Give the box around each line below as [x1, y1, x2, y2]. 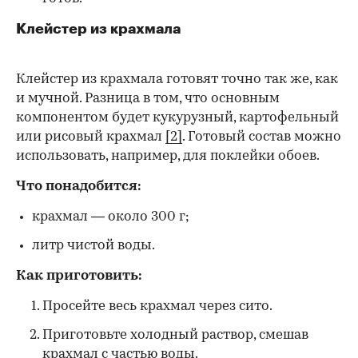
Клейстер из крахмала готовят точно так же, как [16, 72, 338, 86]
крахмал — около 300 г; [32, 209, 189, 224]
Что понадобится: [16, 179, 141, 193]
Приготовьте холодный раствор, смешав [42, 328, 308, 342]
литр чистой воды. [32, 238, 155, 253]
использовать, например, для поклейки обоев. [16, 149, 320, 163]
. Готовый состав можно [182, 129, 341, 144]
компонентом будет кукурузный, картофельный [16, 110, 339, 125]
